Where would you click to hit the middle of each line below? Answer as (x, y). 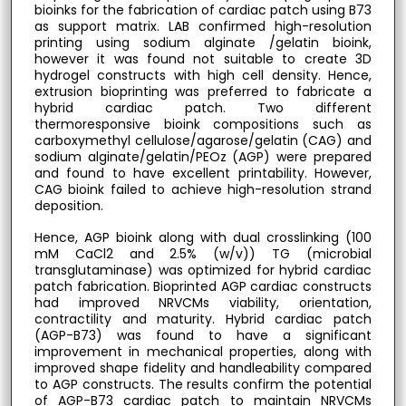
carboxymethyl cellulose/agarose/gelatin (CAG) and (203, 141)
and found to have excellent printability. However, (203, 174)
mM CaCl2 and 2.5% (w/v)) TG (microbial (203, 253)
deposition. (68, 206)
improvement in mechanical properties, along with (203, 351)
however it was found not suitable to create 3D (203, 59)
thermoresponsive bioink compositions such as (203, 125)
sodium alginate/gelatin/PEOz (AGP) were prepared (203, 157)
